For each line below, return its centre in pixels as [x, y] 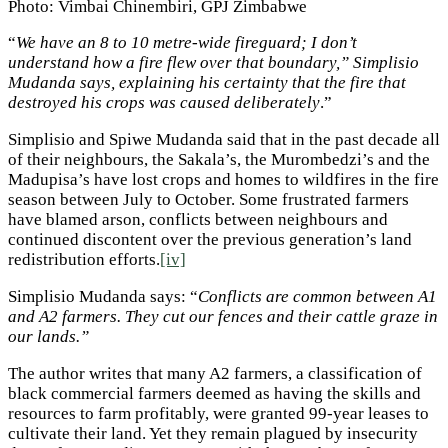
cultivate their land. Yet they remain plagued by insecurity [213, 433]
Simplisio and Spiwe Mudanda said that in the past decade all [224, 140]
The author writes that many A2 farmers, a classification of [215, 373]
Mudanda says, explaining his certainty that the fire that [207, 83]
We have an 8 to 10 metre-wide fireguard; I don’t [186, 43]
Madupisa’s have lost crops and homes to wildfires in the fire [223, 180]
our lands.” [48, 336]
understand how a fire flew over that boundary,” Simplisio [213, 63]
